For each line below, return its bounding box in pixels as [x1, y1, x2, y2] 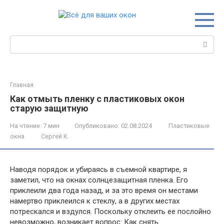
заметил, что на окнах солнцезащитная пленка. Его [10, 175, 188, 184]
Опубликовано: [74, 122, 119, 129]
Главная [10, 81, 33, 88]
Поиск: [10, 36, 33, 45]
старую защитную [10, 103, 88, 113]
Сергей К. [41, 132, 69, 140]
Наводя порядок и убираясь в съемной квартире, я [10, 165, 187, 174]
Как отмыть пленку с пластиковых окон [10, 93, 184, 104]
